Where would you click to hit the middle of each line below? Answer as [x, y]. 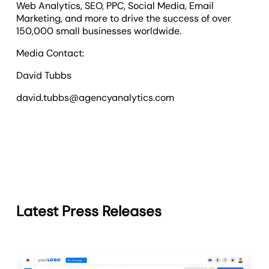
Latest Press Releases [89, 211]
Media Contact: [50, 53]
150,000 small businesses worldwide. [99, 31]
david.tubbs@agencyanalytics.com [95, 97]
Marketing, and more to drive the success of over [124, 18]
